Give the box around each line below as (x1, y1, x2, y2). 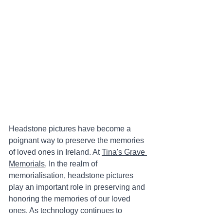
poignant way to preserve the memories (9, 136, 146, 145)
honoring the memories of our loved (9, 194, 132, 203)
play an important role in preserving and (9, 182, 147, 191)
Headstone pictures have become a (9, 124, 133, 133)
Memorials (9, 159, 45, 168)
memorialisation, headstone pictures (9, 171, 135, 180)
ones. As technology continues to (9, 206, 124, 215)
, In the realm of (45, 159, 99, 168)
